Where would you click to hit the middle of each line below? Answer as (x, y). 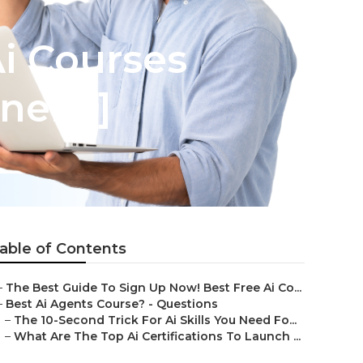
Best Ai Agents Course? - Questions (112, 304)
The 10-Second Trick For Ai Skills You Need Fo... (155, 320)
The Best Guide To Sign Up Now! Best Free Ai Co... (154, 288)
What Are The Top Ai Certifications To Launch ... (157, 336)
